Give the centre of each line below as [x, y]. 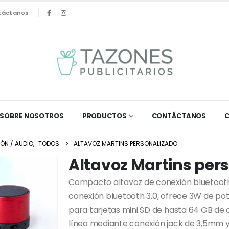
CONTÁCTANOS [179, 116]
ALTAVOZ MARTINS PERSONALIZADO [125, 143]
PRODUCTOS [104, 116]
